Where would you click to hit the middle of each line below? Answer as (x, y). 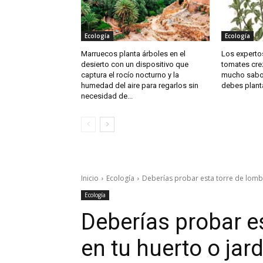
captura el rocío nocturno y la (130, 75)
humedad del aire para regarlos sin (140, 86)
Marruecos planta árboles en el (133, 54)
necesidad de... (107, 96)
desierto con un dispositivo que (135, 65)
